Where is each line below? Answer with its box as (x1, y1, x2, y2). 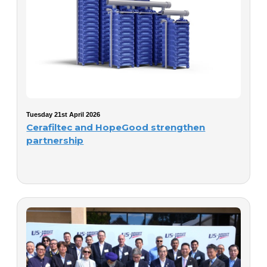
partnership (26, 134, 84, 146)
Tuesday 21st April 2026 (26, 110, 101, 118)
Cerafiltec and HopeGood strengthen (26, 121, 206, 133)
